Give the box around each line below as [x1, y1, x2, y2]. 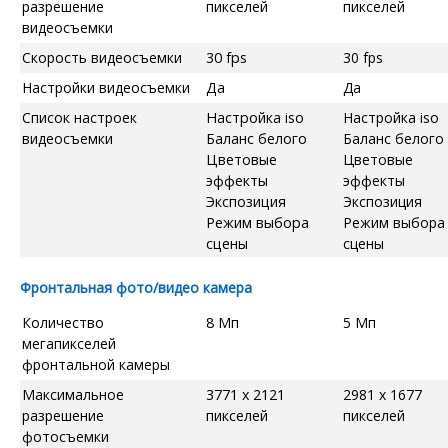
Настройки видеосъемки [22, 77, 190, 97]
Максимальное [22, 384, 124, 404]
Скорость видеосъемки [22, 47, 182, 67]
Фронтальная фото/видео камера [20, 277, 252, 297]
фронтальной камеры [22, 354, 170, 374]
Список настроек [22, 107, 137, 127]
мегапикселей [22, 333, 116, 353]
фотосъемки [22, 426, 109, 446]
